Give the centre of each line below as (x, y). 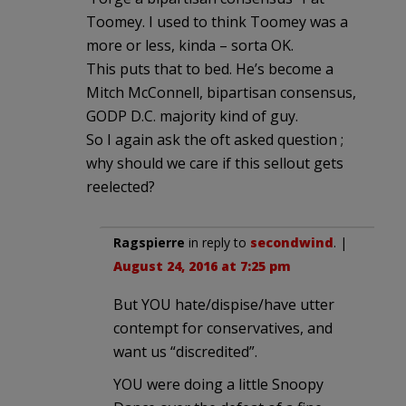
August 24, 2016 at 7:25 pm (202, 266)
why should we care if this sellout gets (215, 163)
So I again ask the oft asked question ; (215, 139)
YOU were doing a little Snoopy (218, 384)
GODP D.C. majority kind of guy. (192, 116)
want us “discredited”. (185, 351)
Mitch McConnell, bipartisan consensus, (221, 92)
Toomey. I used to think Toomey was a (217, 21)
